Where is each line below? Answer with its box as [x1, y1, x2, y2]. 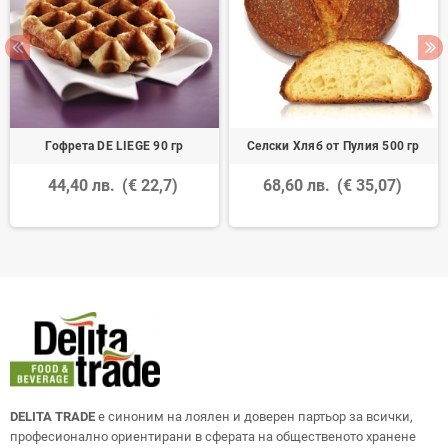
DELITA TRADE [10, 408, 98, 424]
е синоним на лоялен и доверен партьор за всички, [98, 408, 413, 424]
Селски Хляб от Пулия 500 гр [247, 138, 420, 153]
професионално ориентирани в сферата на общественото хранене [10, 428, 416, 444]
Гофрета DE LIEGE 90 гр [45, 138, 184, 153]
